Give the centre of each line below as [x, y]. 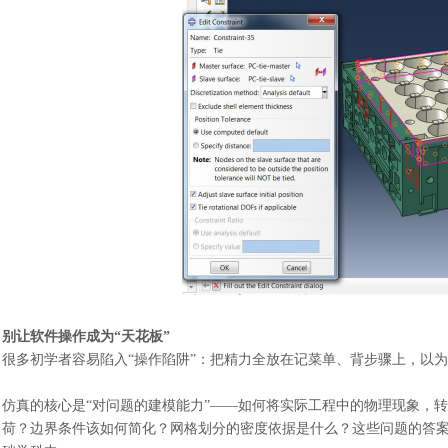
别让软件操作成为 [58, 336]
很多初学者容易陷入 [65, 359]
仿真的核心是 [44, 405]
